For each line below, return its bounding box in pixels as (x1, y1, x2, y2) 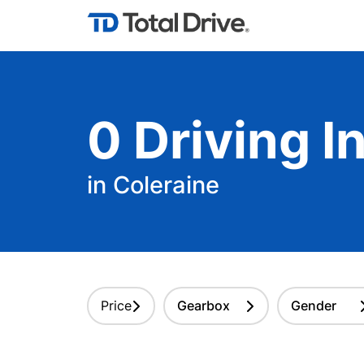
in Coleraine (87, 171, 219, 199)
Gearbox (177, 297, 230, 314)
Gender (291, 297, 336, 314)
